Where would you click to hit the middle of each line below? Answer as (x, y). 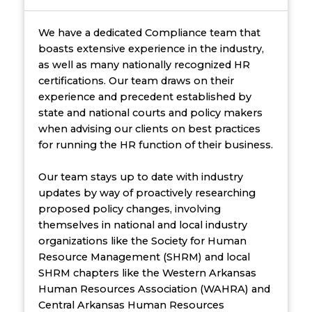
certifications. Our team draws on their (136, 80)
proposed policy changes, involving (129, 209)
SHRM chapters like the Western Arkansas (147, 273)
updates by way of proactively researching (147, 193)
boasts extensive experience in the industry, (151, 48)
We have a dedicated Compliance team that (149, 32)
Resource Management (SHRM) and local (144, 257)
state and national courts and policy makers (150, 112)
